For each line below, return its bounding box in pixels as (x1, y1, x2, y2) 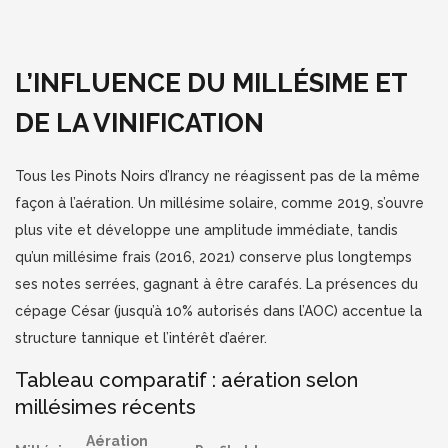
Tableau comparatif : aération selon (15, 367, 358, 392)
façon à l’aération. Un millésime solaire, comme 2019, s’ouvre (15, 194, 424, 211)
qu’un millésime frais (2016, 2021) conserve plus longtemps (15, 248, 412, 265)
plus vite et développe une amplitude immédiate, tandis (15, 221, 398, 238)
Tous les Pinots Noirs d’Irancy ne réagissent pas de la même (15, 167, 420, 184)
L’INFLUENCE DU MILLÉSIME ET (15, 67, 407, 98)
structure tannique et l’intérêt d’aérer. (15, 329, 267, 346)
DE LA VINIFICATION (15, 107, 264, 138)
